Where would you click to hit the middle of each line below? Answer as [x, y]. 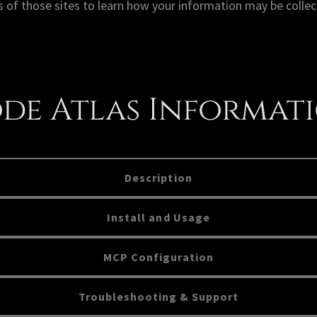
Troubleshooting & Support [158, 296]
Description [158, 178]
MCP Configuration [158, 257]
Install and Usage [158, 217]
